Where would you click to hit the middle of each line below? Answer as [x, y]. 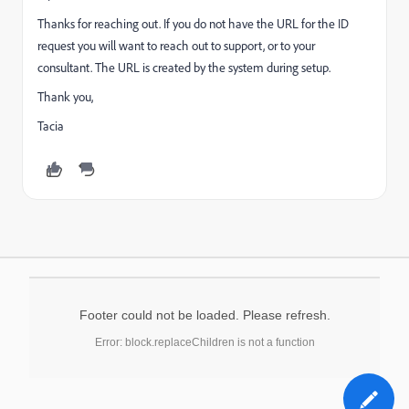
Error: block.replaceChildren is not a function [204, 342]
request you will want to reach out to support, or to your [176, 46]
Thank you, [65, 97]
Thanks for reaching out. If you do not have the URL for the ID [193, 24]
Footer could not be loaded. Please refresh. [204, 315]
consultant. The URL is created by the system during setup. [184, 68]
